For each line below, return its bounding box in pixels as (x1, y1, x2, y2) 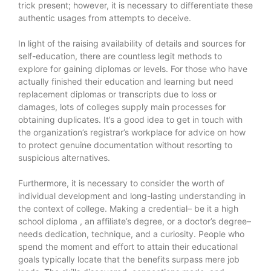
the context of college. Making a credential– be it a (18, 203, 221, 214)
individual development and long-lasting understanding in (18, 190, 246, 201)
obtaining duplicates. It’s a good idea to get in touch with (18, 114, 243, 125)
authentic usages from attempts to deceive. (18, 12, 191, 23)
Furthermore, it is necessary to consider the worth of (18, 177, 224, 188)
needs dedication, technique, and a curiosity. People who (18, 228, 244, 239)
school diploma (18, 215, 77, 226)
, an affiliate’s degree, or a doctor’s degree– (77, 215, 251, 226)
